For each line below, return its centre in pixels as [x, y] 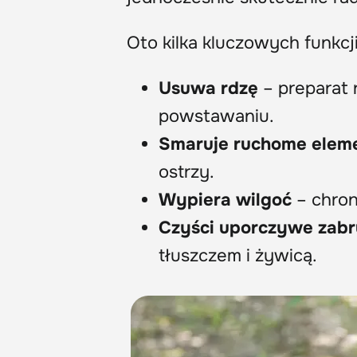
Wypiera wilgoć [225, 200]
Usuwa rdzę [208, 88]
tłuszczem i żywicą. [238, 255]
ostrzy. [186, 172]
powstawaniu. [216, 116]
